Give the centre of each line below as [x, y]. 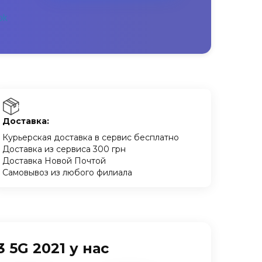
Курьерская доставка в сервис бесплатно [91, 137]
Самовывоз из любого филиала [68, 173]
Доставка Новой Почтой [54, 161]
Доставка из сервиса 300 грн [64, 149]
